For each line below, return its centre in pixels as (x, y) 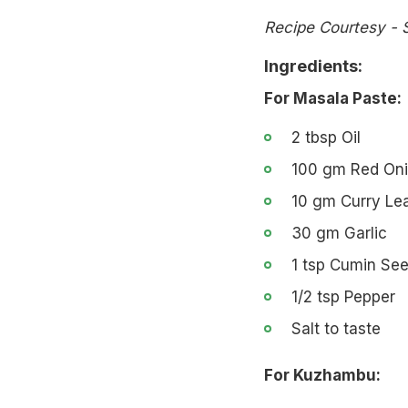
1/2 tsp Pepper (343, 296)
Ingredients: (313, 66)
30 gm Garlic (339, 233)
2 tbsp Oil (326, 137)
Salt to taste (336, 328)
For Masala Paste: (332, 98)
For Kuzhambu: (322, 375)
